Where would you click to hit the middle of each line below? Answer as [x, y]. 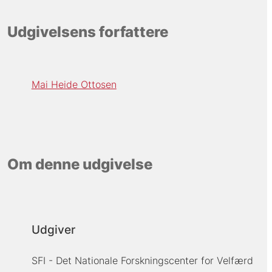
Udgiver [53, 230]
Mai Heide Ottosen [74, 85]
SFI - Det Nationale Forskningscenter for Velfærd [142, 261]
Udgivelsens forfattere [87, 32]
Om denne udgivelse [80, 164]
